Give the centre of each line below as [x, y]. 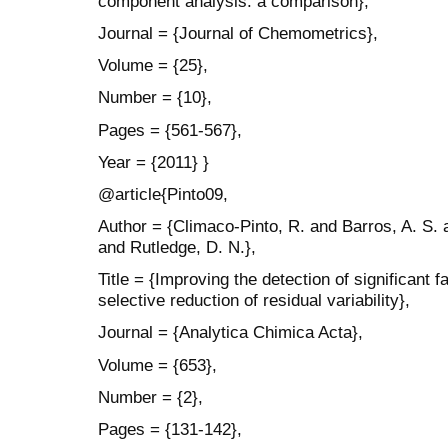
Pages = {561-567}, [170, 129]
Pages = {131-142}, [170, 429]
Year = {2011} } [153, 161]
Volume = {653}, [157, 364]
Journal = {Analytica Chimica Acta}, [230, 332]
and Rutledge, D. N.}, [177, 247]
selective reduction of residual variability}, [254, 300]
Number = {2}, [150, 396]
